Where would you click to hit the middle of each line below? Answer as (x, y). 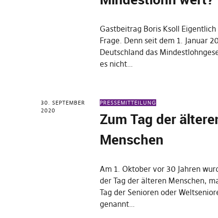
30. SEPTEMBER (63, 103)
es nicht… (117, 64)
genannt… (118, 204)
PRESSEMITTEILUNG (128, 103)
